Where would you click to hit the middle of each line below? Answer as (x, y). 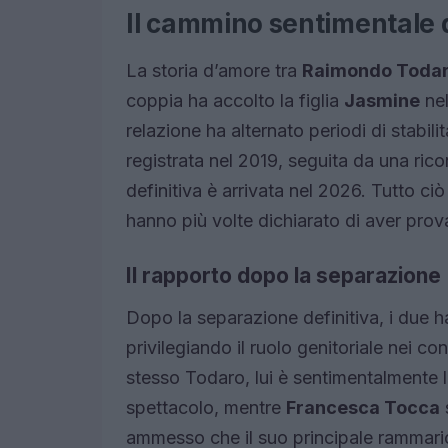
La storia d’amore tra (214, 71)
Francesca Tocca (363, 408)
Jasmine (382, 101)
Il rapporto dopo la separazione (283, 276)
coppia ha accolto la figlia (235, 101)
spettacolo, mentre (206, 408)
